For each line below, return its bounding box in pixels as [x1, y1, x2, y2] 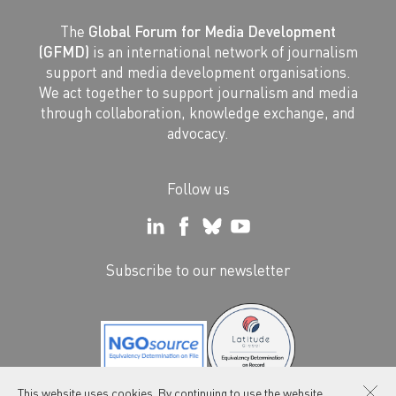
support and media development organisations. [45, 62, 351, 82]
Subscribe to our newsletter [106, 259, 290, 279]
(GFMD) [38, 42, 89, 62]
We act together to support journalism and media [38, 82, 358, 103]
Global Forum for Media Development [88, 21, 336, 42]
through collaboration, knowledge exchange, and [41, 103, 355, 123]
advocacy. [167, 123, 229, 143]
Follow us [166, 179, 230, 199]
